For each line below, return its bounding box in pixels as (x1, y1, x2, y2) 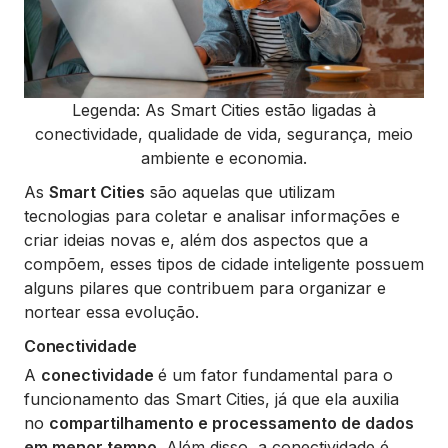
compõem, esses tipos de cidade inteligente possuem (24, 253, 424, 274)
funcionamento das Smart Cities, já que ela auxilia (24, 388, 399, 409)
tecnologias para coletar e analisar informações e (24, 205, 400, 226)
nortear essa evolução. (24, 301, 199, 322)
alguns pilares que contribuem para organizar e (24, 277, 386, 298)
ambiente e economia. (141, 147, 307, 168)
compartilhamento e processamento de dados (49, 412, 414, 433)
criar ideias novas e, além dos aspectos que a (24, 229, 368, 250)
